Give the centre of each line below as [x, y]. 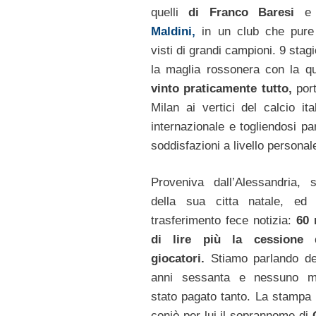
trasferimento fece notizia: [223, 221]
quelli [170, 12]
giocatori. [177, 259]
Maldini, [173, 31]
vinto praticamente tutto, [221, 88]
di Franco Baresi [247, 12]
